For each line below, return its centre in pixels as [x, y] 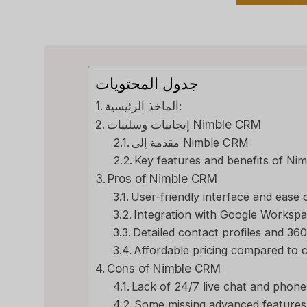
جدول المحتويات [147, 83]
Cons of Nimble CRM [164, 268]
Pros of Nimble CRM [163, 178]
